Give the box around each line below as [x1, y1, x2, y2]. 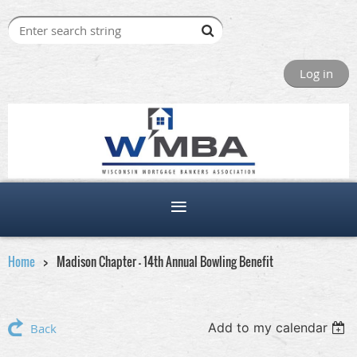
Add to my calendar [208, 320, 328, 336]
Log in [300, 65, 333, 81]
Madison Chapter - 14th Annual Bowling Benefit [57, 253, 273, 271]
